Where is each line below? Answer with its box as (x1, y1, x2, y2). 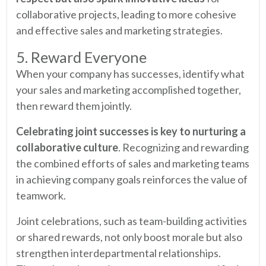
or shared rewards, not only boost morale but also (16, 230, 242, 243)
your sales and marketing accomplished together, (16, 83, 241, 96)
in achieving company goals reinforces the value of (16, 172, 248, 186)
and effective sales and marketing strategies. (16, 23, 223, 37)
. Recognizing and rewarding (118, 140, 249, 154)
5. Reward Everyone (16, 47, 147, 66)
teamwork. (16, 188, 66, 202)
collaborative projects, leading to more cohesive (16, 7, 236, 21)
